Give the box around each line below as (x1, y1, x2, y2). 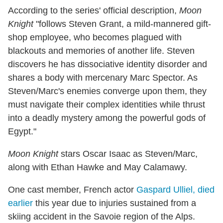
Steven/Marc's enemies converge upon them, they (8, 86, 207, 97)
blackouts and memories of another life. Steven (8, 46, 195, 56)
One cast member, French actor (8, 185, 136, 195)
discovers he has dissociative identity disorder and (8, 59, 207, 70)
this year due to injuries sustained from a (33, 198, 196, 209)
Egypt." (8, 126, 36, 137)
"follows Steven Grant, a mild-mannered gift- (33, 19, 211, 29)
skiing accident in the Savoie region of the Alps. (8, 212, 195, 222)
